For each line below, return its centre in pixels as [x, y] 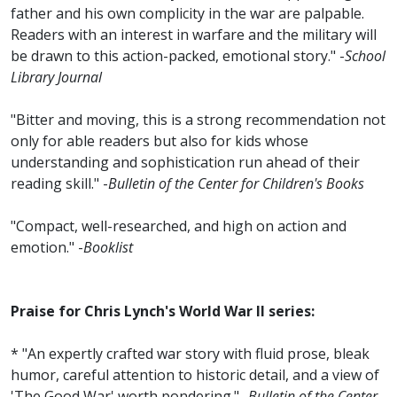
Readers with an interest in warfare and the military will [194, 35]
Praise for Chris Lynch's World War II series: [163, 311]
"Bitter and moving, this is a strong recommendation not [198, 120]
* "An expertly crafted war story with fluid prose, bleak [190, 354]
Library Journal [56, 78]
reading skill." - [59, 184]
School [365, 56]
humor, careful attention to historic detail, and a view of [195, 375]
